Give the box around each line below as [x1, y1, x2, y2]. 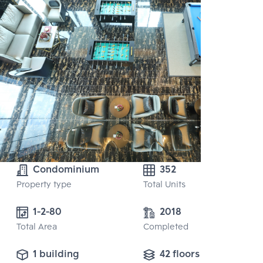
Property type [16, 178, 72, 193]
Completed [143, 221, 188, 235]
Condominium [33, 162, 99, 178]
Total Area [16, 221, 57, 235]
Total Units [143, 178, 186, 193]
